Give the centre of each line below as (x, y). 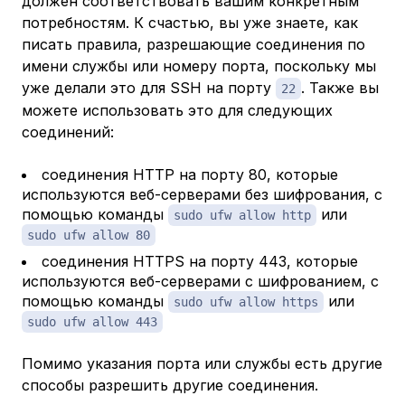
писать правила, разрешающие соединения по (193, 45)
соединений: (68, 132)
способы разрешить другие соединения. (170, 386)
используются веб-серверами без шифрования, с (202, 195)
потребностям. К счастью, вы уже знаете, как (190, 23)
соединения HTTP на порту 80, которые (190, 175)
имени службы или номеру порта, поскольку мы (199, 66)
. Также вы (340, 88)
